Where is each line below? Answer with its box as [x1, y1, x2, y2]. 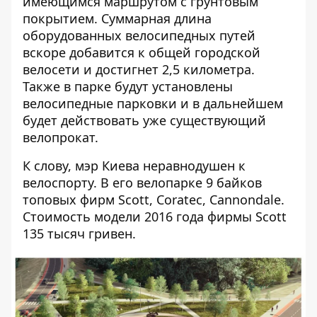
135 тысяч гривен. [23, 225, 136, 243]
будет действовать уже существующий [23, 112, 266, 129]
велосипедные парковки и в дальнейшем [23, 95, 283, 113]
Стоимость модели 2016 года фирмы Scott [23, 208, 287, 226]
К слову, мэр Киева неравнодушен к [23, 157, 246, 175]
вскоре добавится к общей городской [23, 44, 260, 62]
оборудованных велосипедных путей [23, 27, 255, 45]
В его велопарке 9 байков [100, 174, 262, 192]
